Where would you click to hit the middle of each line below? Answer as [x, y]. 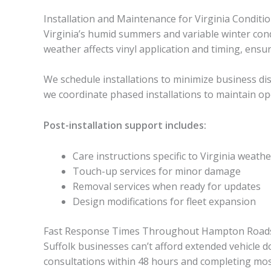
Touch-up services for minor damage [157, 171]
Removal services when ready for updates [167, 186]
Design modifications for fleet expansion [164, 201]
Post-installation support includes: [125, 125]
